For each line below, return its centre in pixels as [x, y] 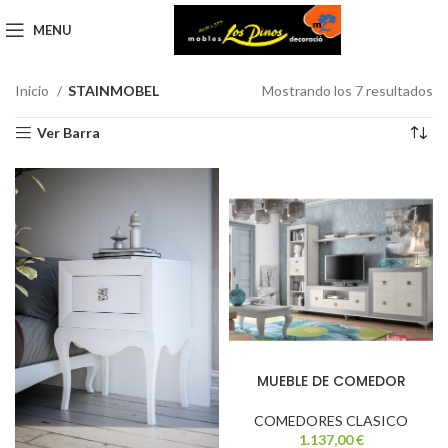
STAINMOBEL [113, 90]
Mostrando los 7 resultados [347, 90]
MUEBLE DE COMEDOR [331, 381]
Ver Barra [69, 132]
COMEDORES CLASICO [331, 420]
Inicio [33, 90]
